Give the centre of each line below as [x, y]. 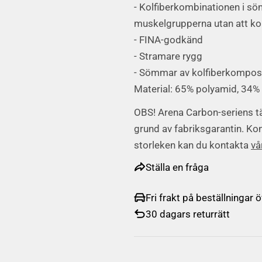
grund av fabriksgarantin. [189, 128]
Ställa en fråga [177, 167]
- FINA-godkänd [168, 39]
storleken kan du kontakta [191, 145]
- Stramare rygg [168, 56]
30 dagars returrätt [188, 214]
